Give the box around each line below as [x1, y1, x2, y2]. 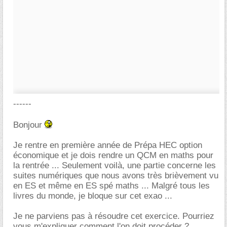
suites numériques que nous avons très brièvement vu [13, 171, 218, 180]
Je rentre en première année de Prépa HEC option [13, 140, 202, 150]
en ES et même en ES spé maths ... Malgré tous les [13, 181, 210, 191]
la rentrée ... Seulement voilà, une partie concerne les [13, 161, 216, 170]
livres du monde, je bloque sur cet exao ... [13, 191, 172, 201]
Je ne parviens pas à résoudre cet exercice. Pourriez [13, 211, 214, 221]
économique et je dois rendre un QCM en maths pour [13, 150, 213, 160]
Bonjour [13, 120, 45, 130]
